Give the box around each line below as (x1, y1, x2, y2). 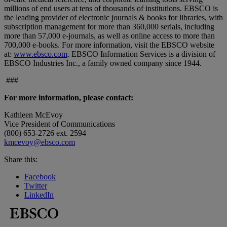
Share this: (4, 155, 37, 164)
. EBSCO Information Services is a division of (67, 50, 215, 59)
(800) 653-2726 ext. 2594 (4, 129, 86, 138)
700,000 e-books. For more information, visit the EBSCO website (4, 41, 214, 50)
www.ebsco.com (14, 50, 67, 59)
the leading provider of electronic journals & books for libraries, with (4, 13, 223, 22)
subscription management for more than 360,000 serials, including (4, 22, 214, 31)
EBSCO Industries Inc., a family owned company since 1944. (4, 59, 202, 68)
